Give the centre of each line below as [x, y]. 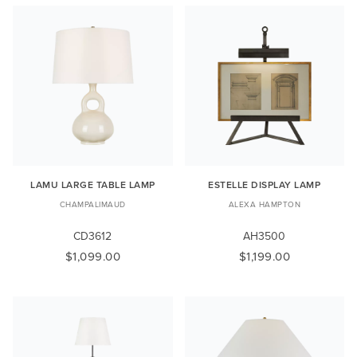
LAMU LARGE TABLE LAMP [93, 184]
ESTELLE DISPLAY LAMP [265, 184]
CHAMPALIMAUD [92, 204]
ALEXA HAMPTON [264, 204]
